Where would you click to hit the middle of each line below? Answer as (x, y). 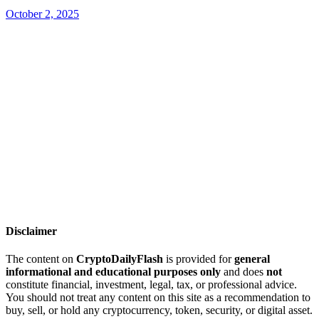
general (252, 259)
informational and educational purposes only (113, 272)
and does (244, 272)
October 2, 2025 (42, 14)
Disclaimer (31, 231)
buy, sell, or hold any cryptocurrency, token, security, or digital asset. (159, 310)
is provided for (199, 259)
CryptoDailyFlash (120, 259)
